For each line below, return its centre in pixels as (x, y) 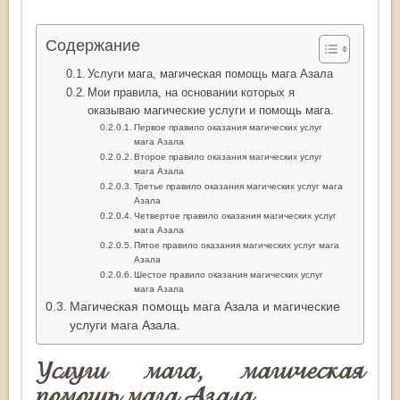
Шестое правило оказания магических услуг (229, 274)
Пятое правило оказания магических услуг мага (237, 245)
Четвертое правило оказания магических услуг (236, 215)
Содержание (93, 45)
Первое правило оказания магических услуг (229, 127)
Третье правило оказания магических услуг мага (239, 186)
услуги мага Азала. (125, 325)
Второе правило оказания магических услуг (229, 156)
